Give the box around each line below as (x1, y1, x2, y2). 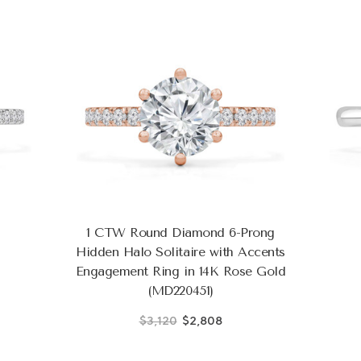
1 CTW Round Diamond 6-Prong (85, 224, 276, 240)
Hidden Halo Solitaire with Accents (76, 243, 285, 259)
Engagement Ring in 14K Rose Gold (75, 263, 286, 279)
